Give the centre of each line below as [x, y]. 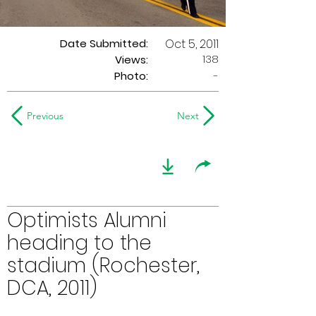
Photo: [131, 76]
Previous [45, 116]
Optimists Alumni [87, 220]
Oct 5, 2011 [192, 44]
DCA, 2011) [52, 288]
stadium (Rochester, [103, 266]
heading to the [79, 243]
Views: [132, 60]
